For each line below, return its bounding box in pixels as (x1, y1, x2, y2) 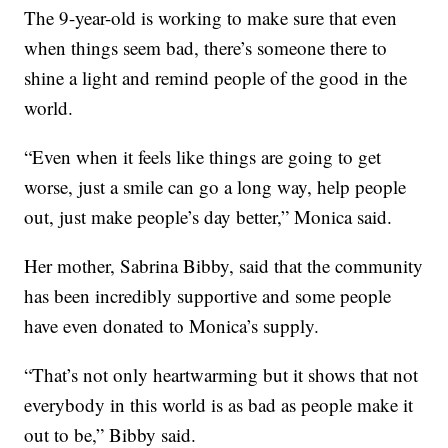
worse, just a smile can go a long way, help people (24, 174, 407, 200)
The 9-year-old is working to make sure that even (24, 5, 398, 31)
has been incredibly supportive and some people (24, 283, 392, 309)
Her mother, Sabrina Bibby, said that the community (24, 253, 424, 279)
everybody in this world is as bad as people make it (24, 392, 414, 418)
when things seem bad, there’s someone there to (24, 35, 388, 61)
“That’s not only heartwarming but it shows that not (24, 362, 419, 388)
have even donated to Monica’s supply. (24, 313, 320, 339)
